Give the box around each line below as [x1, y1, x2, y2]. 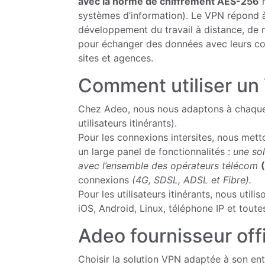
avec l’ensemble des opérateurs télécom [78, 159, 258, 172]
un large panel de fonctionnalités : [78, 145, 233, 157]
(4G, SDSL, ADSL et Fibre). [132, 173, 251, 186]
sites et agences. [78, 51, 153, 64]
